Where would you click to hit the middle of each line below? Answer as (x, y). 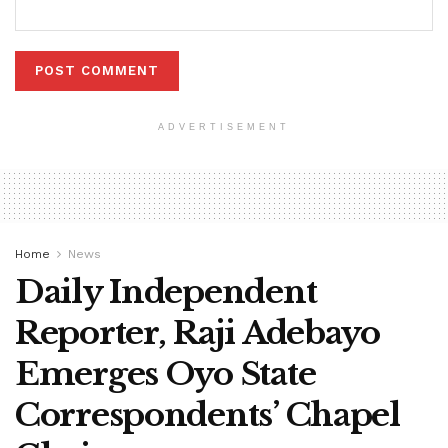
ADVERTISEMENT (224, 127)
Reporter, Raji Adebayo (197, 333)
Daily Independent (166, 292)
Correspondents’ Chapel (207, 415)
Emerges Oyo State (165, 374)
